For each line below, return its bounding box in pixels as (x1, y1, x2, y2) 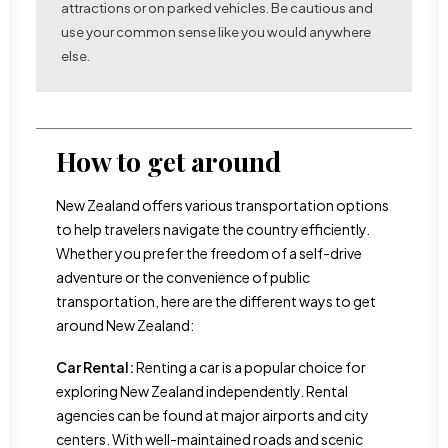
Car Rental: (56, 358, 134, 376)
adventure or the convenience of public (56, 268, 310, 286)
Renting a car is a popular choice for (134, 358, 366, 376)
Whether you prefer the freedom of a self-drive (56, 244, 362, 262)
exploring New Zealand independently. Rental (56, 382, 348, 400)
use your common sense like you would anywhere (61, 23, 371, 40)
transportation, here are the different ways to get (56, 292, 376, 310)
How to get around (56, 143, 281, 179)
